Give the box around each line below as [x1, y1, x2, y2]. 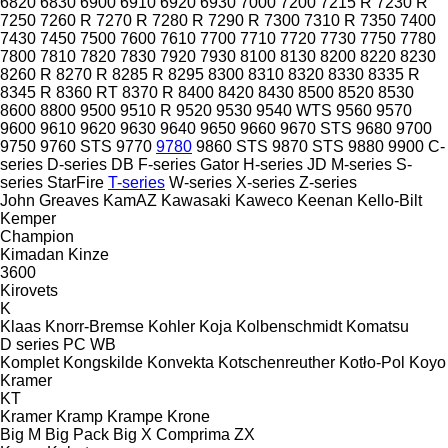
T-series [108, 173, 165, 191]
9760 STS [40, 137, 112, 155]
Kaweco [235, 191, 293, 209]
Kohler [148, 317, 195, 335]
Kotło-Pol [339, 353, 405, 371]
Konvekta [147, 353, 214, 371]
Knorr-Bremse [45, 317, 144, 335]
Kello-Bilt [357, 191, 422, 209]
